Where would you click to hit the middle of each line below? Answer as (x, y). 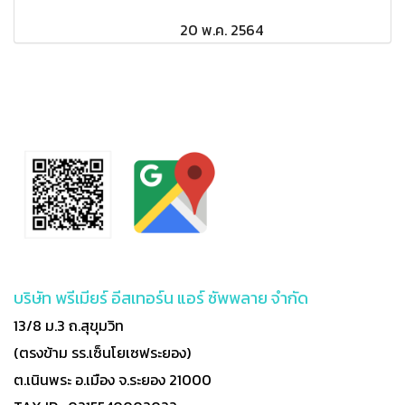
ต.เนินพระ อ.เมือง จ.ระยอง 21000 (113, 380)
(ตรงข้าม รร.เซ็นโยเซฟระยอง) (102, 353)
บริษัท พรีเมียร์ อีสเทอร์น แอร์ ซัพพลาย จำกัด (161, 298)
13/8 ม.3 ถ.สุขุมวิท (69, 326)
